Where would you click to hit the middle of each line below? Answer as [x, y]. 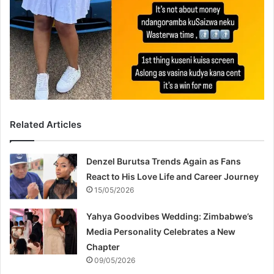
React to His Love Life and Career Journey [173, 176]
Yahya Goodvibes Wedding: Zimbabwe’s [170, 216]
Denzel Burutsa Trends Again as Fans [164, 161]
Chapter [103, 246]
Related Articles [46, 124]
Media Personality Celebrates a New [161, 231]
